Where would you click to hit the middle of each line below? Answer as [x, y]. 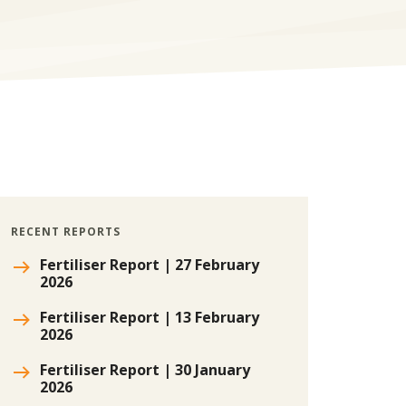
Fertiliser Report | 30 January [145, 370]
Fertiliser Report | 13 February [150, 317]
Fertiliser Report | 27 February [150, 265]
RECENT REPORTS [66, 232]
